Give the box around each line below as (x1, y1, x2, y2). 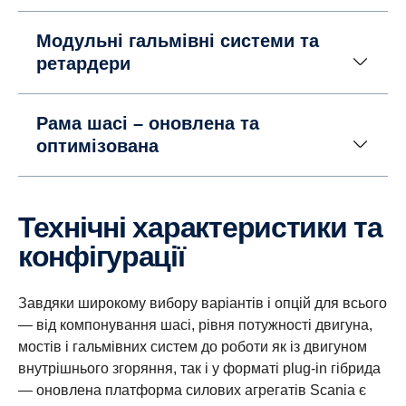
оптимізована (36, 136, 159, 156)
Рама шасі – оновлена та (36, 113, 259, 133)
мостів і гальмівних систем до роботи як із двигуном (18, 339, 367, 354)
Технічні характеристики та (18, 211, 34, 244)
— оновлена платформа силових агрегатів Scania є (18, 382, 366, 398)
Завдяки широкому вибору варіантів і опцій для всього (18, 295, 387, 311)
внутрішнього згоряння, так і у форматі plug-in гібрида (18, 361, 381, 376)
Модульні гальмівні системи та (36, 31, 319, 51)
